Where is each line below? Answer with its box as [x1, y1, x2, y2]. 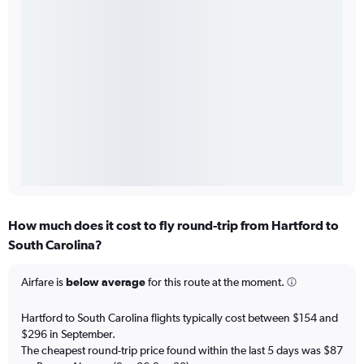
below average [66, 275, 145, 289]
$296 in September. [21, 327, 115, 340]
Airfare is [21, 275, 66, 289]
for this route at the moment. [145, 275, 284, 289]
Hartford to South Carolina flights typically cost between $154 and [21, 310, 338, 324]
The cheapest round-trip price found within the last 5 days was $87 [21, 343, 343, 357]
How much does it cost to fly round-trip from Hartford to [8, 218, 339, 233]
